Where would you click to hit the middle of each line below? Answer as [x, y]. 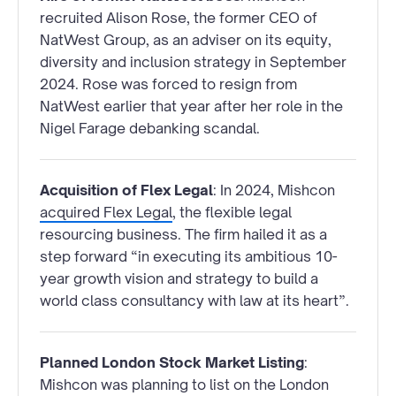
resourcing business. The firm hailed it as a [183, 235]
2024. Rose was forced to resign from [168, 84]
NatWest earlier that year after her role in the [191, 107]
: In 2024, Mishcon [274, 190]
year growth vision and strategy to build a [179, 279]
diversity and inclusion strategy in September [193, 62]
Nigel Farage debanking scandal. [150, 129]
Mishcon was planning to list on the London [184, 385]
